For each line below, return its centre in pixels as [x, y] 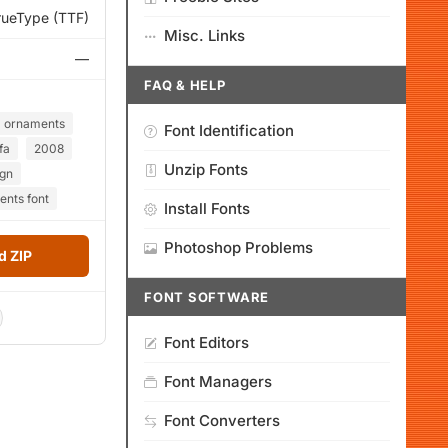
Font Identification [229, 130]
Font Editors [206, 342]
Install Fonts [207, 208]
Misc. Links [204, 35]
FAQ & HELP [185, 85]
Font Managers [218, 381]
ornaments [34, 123]
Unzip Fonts [206, 169]
